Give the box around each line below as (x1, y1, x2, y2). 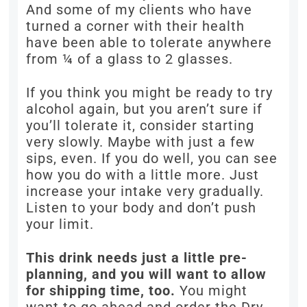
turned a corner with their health (26, 18, 245, 35)
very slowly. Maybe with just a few (26, 134, 256, 151)
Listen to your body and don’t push (26, 199, 257, 217)
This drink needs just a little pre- (26, 249, 248, 267)
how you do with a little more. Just (26, 167, 260, 184)
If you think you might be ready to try (26, 84, 273, 101)
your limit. (26, 216, 95, 233)
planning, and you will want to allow (26, 266, 267, 283)
